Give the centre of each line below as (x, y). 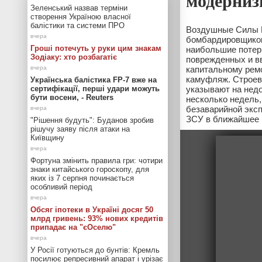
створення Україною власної (81, 17)
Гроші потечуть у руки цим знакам (96, 48)
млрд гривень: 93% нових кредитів (97, 218)
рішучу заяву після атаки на (80, 129)
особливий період (61, 187)
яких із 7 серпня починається (82, 178)
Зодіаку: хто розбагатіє (74, 57)
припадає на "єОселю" (73, 227)
